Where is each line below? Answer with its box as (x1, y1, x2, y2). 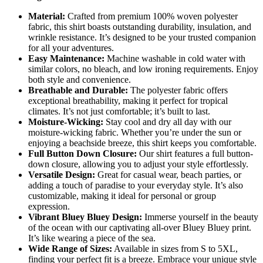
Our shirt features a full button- (137, 148, 253, 159)
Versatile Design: (28, 169, 95, 180)
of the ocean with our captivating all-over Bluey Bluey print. (28, 222, 251, 232)
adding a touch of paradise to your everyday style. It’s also (28, 180, 243, 190)
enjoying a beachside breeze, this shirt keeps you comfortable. (28, 137, 257, 148)
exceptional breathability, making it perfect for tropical (28, 95, 228, 106)
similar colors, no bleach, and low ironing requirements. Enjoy (28, 63, 258, 74)
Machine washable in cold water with (104, 53, 245, 63)
